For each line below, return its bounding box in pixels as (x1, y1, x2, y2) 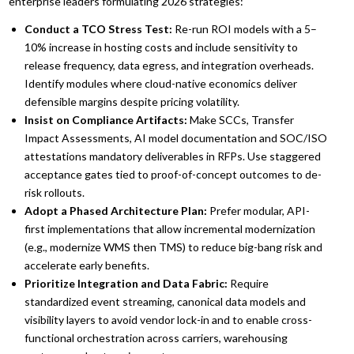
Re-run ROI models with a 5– (172, 21, 318, 36)
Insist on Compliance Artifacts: (24, 112, 188, 126)
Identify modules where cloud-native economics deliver (24, 76, 298, 90)
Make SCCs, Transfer (187, 112, 295, 126)
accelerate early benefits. (24, 258, 150, 272)
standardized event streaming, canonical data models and (24, 294, 307, 308)
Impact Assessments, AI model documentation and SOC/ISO (24, 130, 328, 145)
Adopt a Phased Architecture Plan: (24, 203, 208, 217)
